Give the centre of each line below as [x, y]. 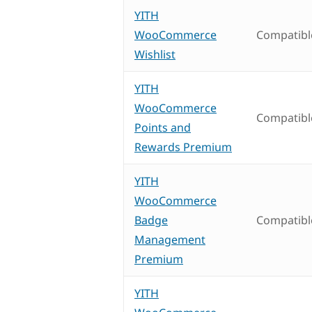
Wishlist [155, 55]
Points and [163, 128]
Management [170, 240]
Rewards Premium [183, 147]
